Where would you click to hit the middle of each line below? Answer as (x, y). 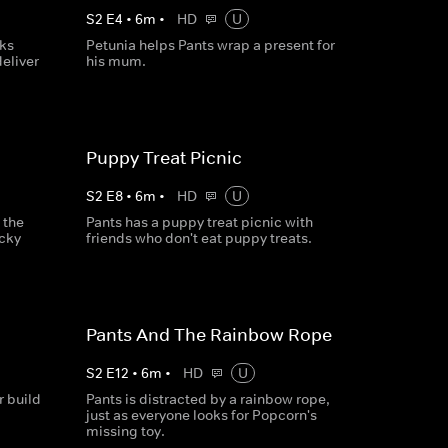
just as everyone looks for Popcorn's (201, 415)
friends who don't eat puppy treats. (198, 238)
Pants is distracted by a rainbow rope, (207, 399)
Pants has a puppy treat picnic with (199, 222)
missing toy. (125, 431)
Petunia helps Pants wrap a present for (210, 45)
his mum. (115, 61)
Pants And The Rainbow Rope (208, 335)
